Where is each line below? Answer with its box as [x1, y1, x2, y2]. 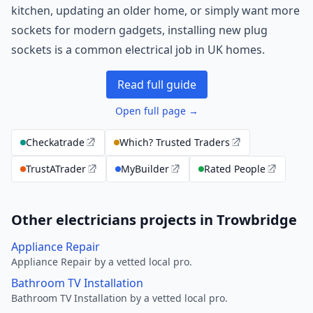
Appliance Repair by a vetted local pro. [11, 255, 192, 268]
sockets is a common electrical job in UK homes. [11, 42, 265, 57]
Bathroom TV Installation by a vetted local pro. [11, 291, 228, 305]
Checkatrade [26, 136, 85, 149]
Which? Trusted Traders [119, 136, 230, 149]
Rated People [204, 162, 265, 175]
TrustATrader [26, 162, 86, 175]
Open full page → [115, 104, 198, 117]
